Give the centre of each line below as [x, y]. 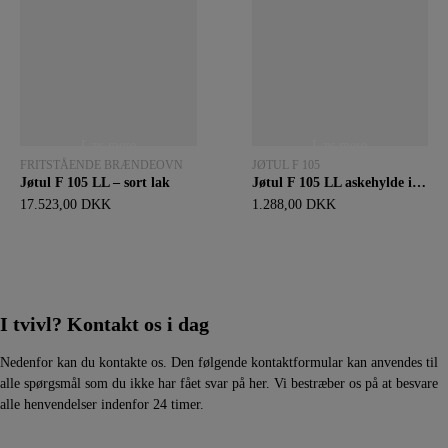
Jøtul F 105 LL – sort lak [95, 182]
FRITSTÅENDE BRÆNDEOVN [101, 164]
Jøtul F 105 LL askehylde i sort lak [418, 182]
